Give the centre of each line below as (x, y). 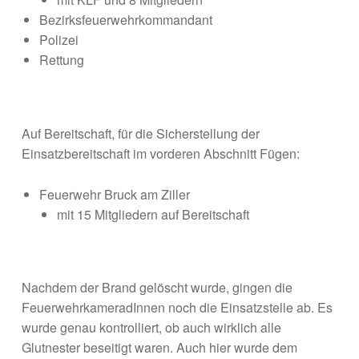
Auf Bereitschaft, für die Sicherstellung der (140, 133)
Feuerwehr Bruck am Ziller (114, 194)
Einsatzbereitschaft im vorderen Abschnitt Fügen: (160, 153)
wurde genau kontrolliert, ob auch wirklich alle (151, 328)
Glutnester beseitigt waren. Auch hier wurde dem (159, 348)
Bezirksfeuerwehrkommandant (125, 19)
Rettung (61, 59)
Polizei (58, 39)
